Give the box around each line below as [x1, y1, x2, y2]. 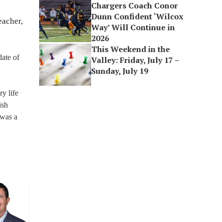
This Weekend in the [91, 44, 170, 55]
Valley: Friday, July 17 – [91, 55, 179, 65]
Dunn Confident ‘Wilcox [91, 11, 184, 22]
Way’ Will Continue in [91, 22, 175, 33]
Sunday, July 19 [91, 65, 149, 76]
